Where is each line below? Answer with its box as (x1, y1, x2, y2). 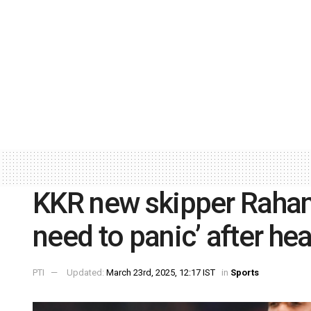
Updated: (67, 267, 106, 278)
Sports (230, 267, 259, 278)
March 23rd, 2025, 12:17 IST (106, 267, 215, 278)
